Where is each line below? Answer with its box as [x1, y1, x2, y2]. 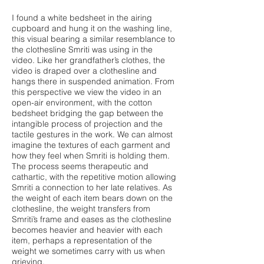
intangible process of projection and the [12, 118, 163, 129]
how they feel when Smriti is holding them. [12, 150, 170, 161]
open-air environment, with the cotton [12, 97, 152, 108]
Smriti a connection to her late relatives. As [12, 182, 172, 193]
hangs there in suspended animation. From [12, 76, 174, 87]
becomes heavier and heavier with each [12, 225, 163, 235]
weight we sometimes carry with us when [12, 246, 165, 256]
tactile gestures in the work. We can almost [12, 129, 173, 140]
